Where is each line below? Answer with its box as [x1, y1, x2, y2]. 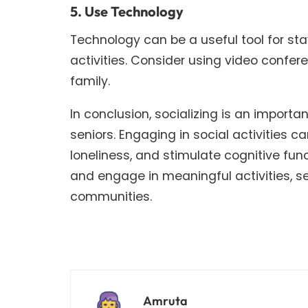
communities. [70, 187, 152, 205]
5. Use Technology [70, 3, 184, 21]
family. [70, 72, 110, 90]
